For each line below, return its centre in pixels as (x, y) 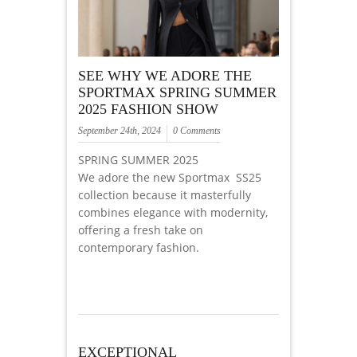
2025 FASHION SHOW (148, 110)
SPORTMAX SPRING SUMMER (177, 93)
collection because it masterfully (165, 195)
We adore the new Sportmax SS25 (170, 178)
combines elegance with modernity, (173, 213)
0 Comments (197, 131)
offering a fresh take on (141, 230)
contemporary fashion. (139, 248)
